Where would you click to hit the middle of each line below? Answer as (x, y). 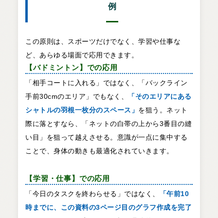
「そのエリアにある (160, 97)
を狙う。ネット (163, 110)
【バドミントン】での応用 (72, 68)
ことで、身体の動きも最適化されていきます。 (100, 151)
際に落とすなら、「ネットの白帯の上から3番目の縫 (109, 124)
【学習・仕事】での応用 (68, 179)
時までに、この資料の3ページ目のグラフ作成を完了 (109, 207)
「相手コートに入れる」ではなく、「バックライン (107, 83)
